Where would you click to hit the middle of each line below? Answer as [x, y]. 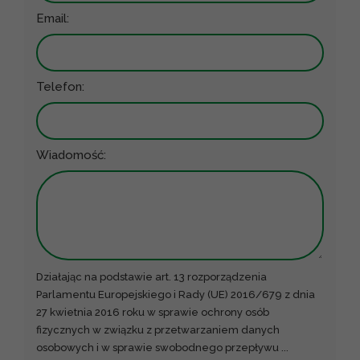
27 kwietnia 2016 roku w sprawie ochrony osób [153, 313]
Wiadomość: [71, 155]
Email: [53, 19]
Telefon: [60, 87]
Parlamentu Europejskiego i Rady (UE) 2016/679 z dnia [176, 295]
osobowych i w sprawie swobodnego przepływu [159, 348]
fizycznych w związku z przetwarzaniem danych [158, 330]
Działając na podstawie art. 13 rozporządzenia [151, 277]
